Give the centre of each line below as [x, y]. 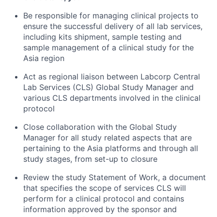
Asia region [44, 58]
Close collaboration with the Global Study [100, 127]
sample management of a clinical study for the [108, 47]
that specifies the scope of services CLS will [105, 188]
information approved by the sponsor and [100, 209]
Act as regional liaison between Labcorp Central [112, 77]
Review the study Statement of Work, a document [115, 177]
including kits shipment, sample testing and [102, 37]
